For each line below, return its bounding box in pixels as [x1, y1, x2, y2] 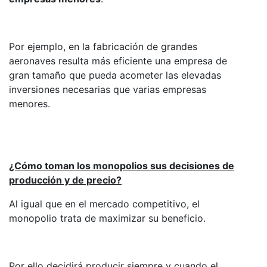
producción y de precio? [9, 173, 122, 186]
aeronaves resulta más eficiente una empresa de [9, 54, 227, 67]
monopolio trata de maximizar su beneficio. [9, 212, 206, 224]
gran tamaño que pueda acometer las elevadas [9, 69, 221, 81]
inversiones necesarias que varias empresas [9, 83, 206, 95]
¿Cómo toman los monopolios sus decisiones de [9, 159, 234, 172]
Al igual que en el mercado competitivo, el [9, 197, 200, 210]
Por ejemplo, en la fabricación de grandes [9, 40, 197, 52]
